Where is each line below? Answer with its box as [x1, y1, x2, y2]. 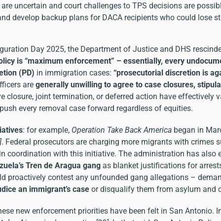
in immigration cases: [35, 68, 113, 77]
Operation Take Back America [72, 125, 172, 135]
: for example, [23, 125, 72, 135]
